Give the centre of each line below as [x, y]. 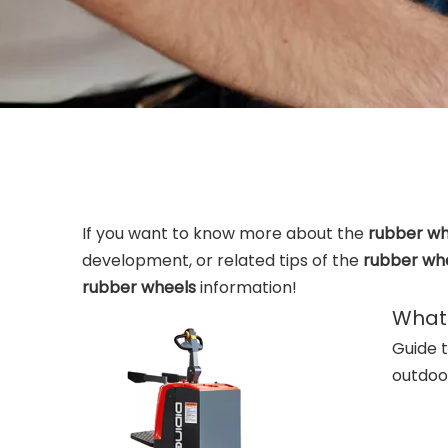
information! [246, 287]
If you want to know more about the [225, 233]
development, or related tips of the [222, 260]
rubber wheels [139, 287]
